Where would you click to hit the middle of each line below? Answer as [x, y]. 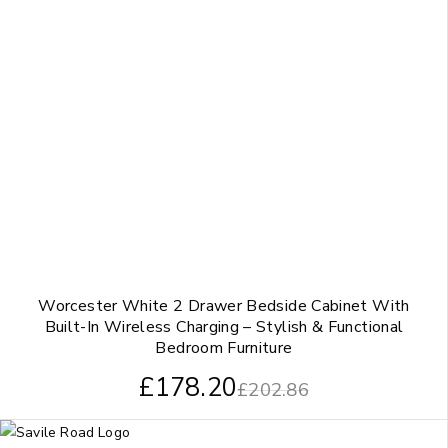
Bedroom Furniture [224, 348]
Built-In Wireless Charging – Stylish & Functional [224, 327]
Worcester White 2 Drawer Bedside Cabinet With [224, 306]
